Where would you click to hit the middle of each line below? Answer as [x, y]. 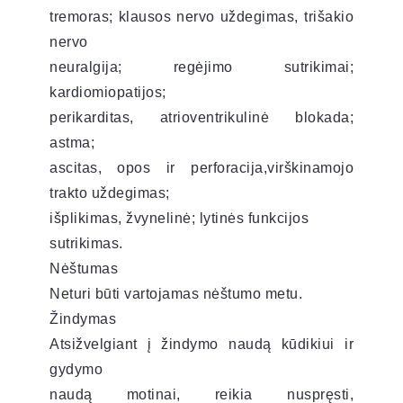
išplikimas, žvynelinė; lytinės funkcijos [179, 218]
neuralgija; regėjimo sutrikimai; [201, 67]
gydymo [76, 369]
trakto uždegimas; [110, 193]
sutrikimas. [86, 243]
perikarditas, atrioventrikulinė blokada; [201, 117]
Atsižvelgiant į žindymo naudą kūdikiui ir [201, 344]
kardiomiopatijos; [108, 92]
